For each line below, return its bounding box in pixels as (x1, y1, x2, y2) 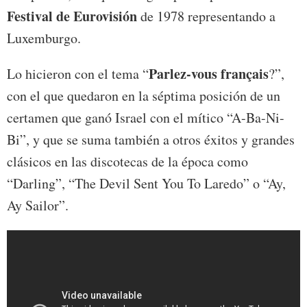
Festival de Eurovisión (7, 5, 137, 26)
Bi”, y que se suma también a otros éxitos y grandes (7, 130, 295, 149)
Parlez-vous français (149, 63, 269, 84)
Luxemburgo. (7, 28, 81, 47)
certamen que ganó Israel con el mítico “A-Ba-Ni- (7, 108, 284, 127)
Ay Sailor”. (7, 195, 69, 214)
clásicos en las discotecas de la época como (7, 151, 248, 171)
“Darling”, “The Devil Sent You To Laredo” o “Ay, (7, 173, 286, 193)
